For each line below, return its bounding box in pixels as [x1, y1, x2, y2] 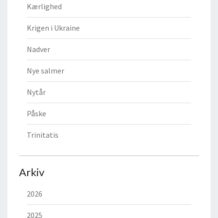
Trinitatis [27, 130, 58, 140]
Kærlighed [27, 1, 62, 12]
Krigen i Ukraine [27, 23, 80, 33]
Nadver [27, 44, 50, 54]
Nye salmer [27, 66, 64, 76]
